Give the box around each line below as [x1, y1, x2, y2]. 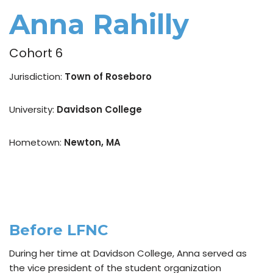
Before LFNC [9, 221, 108, 239]
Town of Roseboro [65, 70, 152, 83]
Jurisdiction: [9, 70, 65, 83]
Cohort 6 [9, 44, 63, 62]
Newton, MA [64, 136, 121, 149]
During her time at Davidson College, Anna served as [9, 247, 247, 260]
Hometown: [9, 136, 64, 149]
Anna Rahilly [9, 7, 189, 41]
